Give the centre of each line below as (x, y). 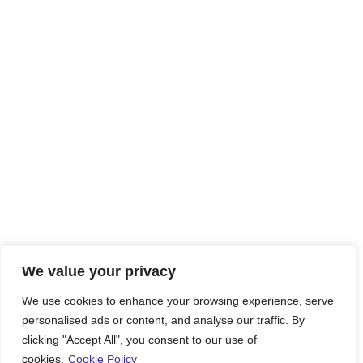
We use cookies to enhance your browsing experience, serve (178, 301)
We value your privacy (99, 271)
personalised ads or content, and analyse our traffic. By (163, 320)
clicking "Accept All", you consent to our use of (139, 340)
